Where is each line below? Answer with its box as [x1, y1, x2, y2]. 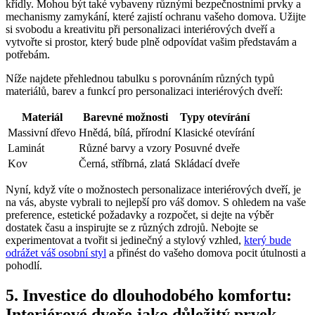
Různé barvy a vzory [79, 142, 172, 155]
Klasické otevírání [174, 127, 255, 139]
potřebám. [6, 49, 50, 61]
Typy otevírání [179, 111, 250, 124]
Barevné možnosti [82, 111, 168, 124]
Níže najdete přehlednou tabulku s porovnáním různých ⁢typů [6, 72, 274, 85]
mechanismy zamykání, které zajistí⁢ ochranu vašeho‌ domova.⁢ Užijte [6, 11, 306, 23]
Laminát [8, 142, 44, 155]
